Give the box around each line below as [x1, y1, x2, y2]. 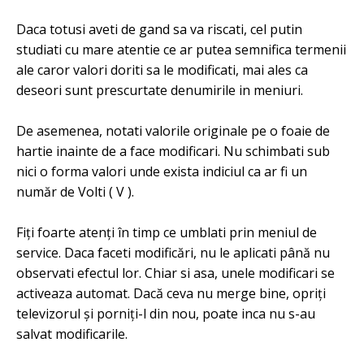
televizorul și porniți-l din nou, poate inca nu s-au [16, 305, 315, 323]
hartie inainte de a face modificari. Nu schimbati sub [16, 142, 330, 160]
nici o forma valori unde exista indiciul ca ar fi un [16, 162, 307, 180]
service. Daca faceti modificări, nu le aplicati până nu [16, 244, 330, 262]
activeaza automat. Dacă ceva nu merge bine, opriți [16, 284, 326, 302]
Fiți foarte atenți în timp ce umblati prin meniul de [16, 223, 317, 241]
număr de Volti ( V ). [16, 183, 134, 201]
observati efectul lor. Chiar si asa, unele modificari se [16, 264, 335, 282]
